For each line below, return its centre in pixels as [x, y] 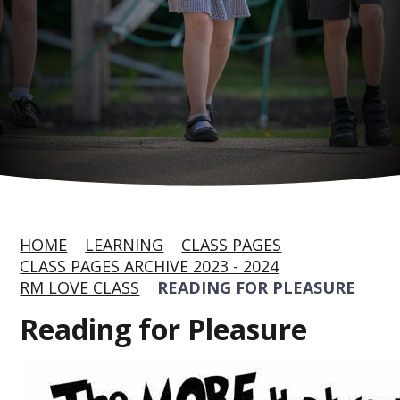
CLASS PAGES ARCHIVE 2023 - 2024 [150, 266]
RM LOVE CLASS [80, 287]
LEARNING [125, 245]
